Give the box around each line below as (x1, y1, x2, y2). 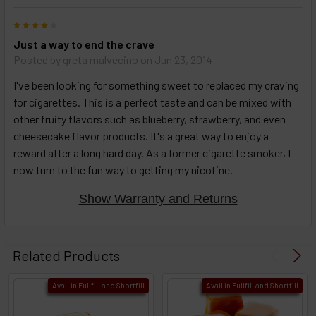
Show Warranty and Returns (78, 192, 238, 207)
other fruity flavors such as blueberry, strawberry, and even (13, 112, 286, 126)
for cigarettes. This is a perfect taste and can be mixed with (13, 95, 291, 109)
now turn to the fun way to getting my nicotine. (13, 163, 233, 177)
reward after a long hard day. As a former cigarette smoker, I (13, 146, 291, 160)
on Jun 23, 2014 (138, 53, 212, 67)
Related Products (13, 247, 120, 265)
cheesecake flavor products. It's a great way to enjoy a (13, 129, 269, 143)
